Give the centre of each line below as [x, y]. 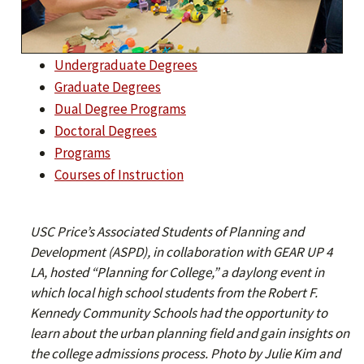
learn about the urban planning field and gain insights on [190, 333]
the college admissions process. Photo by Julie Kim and [185, 353]
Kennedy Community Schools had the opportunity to [179, 312]
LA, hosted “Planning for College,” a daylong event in [177, 272]
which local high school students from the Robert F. [174, 292]
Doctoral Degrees [106, 130]
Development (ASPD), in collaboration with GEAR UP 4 [181, 251]
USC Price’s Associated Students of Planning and [167, 231]
